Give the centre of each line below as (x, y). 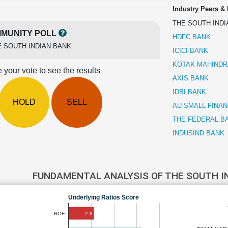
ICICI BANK (190, 51)
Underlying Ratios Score (104, 197)
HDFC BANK (191, 37)
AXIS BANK (190, 78)
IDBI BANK (189, 92)
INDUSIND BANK (198, 133)
